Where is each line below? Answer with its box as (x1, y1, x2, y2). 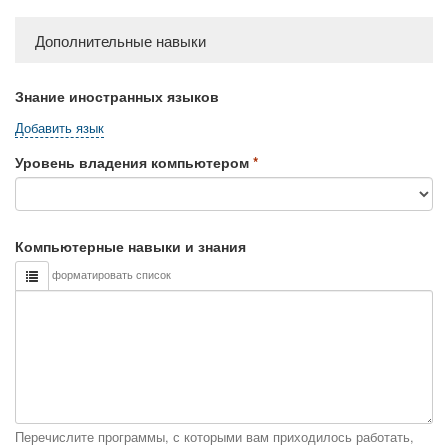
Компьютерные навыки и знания (15, 236, 246, 257)
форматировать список (49, 266, 171, 283)
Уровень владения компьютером (15, 152, 249, 173)
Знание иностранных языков (15, 86, 219, 107)
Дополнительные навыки (35, 29, 206, 52)
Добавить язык (15, 119, 104, 138)
